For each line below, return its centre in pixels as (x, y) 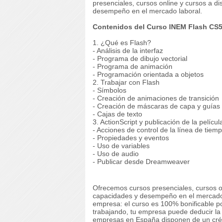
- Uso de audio (116, 154)
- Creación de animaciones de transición (156, 98)
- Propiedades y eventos (131, 138)
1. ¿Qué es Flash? (122, 43)
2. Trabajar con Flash (126, 82)
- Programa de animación (133, 66)
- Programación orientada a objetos (148, 74)
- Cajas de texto (117, 114)
